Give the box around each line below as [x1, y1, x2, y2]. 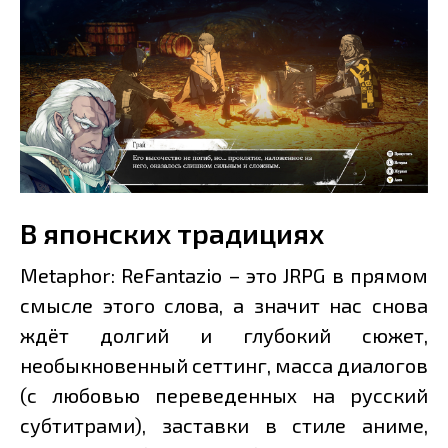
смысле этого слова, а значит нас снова [20, 293, 428, 318]
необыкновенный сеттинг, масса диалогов [20, 353, 428, 378]
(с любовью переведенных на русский [20, 383, 428, 408]
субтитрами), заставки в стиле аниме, [20, 413, 428, 438]
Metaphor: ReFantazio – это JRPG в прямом [20, 263, 428, 288]
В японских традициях [20, 216, 324, 251]
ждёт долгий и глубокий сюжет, [20, 323, 428, 348]
